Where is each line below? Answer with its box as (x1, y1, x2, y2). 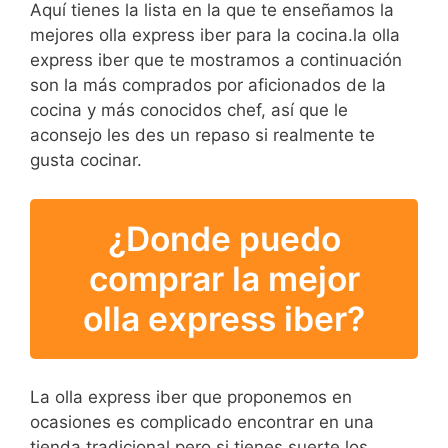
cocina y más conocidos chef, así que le (30, 100, 348, 121)
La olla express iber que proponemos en (30, 386, 352, 407)
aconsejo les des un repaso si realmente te (30, 125, 375, 146)
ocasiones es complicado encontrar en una (30, 411, 374, 432)
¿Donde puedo (107, 218, 341, 260)
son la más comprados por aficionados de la (30, 75, 386, 96)
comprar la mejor (88, 258, 360, 300)
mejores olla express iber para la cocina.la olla (30, 25, 400, 46)
